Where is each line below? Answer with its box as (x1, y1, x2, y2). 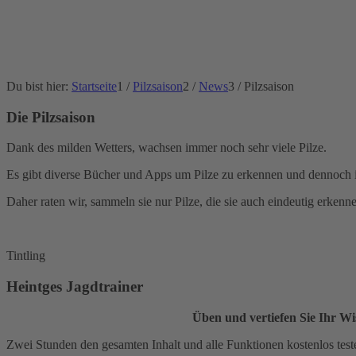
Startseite (72, 79, 117, 93)
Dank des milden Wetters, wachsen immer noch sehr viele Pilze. (6, 141, 327, 155)
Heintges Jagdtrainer (6, 278, 143, 296)
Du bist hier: (6, 79, 68, 93)
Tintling (6, 249, 45, 263)
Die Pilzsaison (6, 108, 95, 126)
